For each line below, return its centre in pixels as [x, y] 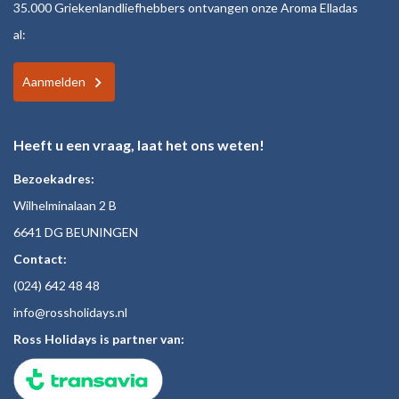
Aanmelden [54, 81]
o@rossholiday [68, 312]
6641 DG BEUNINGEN [76, 232]
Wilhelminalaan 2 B [65, 205]
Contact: [40, 258]
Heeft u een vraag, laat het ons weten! [139, 144]
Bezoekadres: [54, 178]
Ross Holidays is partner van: [99, 338]
